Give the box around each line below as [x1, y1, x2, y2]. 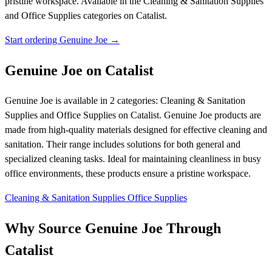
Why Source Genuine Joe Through [5, 220, 221, 236]
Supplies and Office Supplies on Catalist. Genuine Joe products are [5, 110, 261, 120]
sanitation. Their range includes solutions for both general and [5, 139, 240, 149]
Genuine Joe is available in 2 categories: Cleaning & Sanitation [5, 95, 245, 106]
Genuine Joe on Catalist [5, 63, 154, 79]
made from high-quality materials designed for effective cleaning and [5, 124, 267, 135]
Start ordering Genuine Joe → [5, 35, 120, 46]
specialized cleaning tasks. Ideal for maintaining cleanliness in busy [5, 154, 261, 164]
